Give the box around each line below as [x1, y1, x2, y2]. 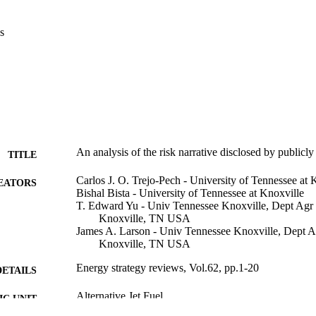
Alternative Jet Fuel [76, 289, 163, 302]
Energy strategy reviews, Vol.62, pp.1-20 [76, 261, 259, 274]
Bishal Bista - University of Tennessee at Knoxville [76, 186, 304, 199]
